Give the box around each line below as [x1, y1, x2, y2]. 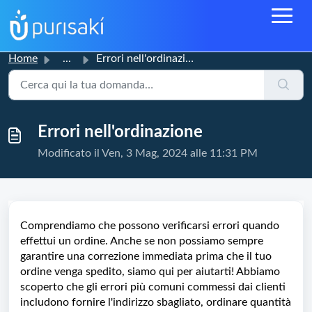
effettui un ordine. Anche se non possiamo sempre [20, 235, 263, 247]
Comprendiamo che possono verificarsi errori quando [20, 220, 279, 231]
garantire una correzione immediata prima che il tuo [20, 251, 272, 262]
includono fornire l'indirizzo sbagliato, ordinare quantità [20, 297, 291, 308]
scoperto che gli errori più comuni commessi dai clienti [20, 281, 286, 292]
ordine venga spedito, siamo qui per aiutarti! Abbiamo [20, 266, 280, 277]
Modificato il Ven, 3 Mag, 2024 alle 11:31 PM [38, 148, 258, 159]
